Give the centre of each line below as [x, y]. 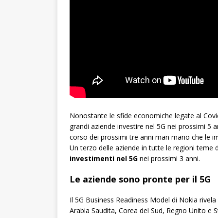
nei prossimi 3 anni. [169, 159]
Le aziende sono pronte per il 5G [140, 179]
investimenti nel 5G [104, 159]
